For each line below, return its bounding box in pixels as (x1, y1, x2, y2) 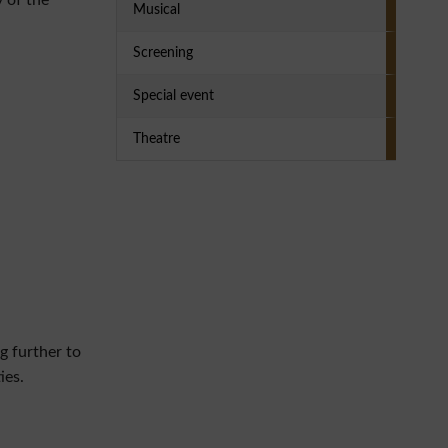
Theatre (133, 132, 180, 146)
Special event (133, 89, 214, 103)
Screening (133, 46, 193, 60)
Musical (133, 3, 180, 17)
